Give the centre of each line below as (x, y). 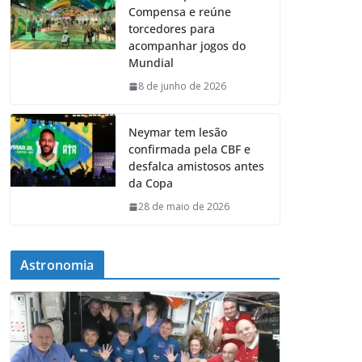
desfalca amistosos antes (196, 166)
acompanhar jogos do (187, 46)
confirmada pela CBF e (189, 149)
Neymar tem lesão (178, 133)
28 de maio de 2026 (184, 207)
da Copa (151, 183)
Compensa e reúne (180, 12)
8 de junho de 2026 (182, 86)
